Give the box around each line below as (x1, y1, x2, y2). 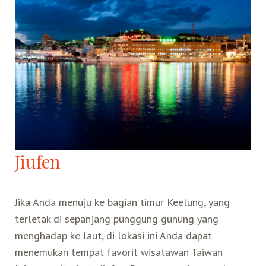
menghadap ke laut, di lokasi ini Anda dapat (14, 228, 212, 242)
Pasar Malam (42, 49, 95, 61)
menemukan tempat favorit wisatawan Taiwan (14, 245, 223, 259)
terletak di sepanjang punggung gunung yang (14, 211, 218, 226)
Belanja (53, 13, 84, 25)
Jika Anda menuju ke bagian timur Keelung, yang (14, 195, 230, 209)
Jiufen (14, 149, 61, 173)
